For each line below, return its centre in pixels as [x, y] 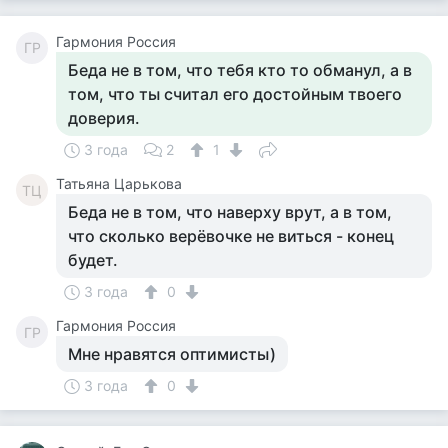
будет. [93, 260]
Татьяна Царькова [119, 183]
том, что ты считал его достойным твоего [235, 94]
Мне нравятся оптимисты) [172, 354]
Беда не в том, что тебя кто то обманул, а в [240, 70]
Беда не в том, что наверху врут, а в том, [230, 212]
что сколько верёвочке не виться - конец [231, 236]
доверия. [104, 118]
